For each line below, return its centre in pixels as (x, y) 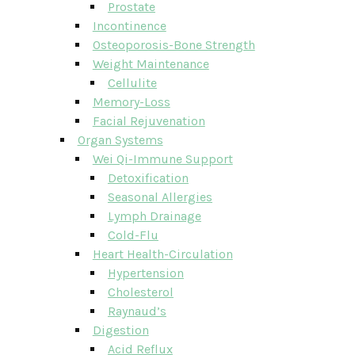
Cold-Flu (133, 235)
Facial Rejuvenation (149, 121)
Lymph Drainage (154, 216)
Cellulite (132, 83)
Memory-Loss (131, 102)
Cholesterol (140, 292)
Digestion (120, 330)
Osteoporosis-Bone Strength (174, 45)
